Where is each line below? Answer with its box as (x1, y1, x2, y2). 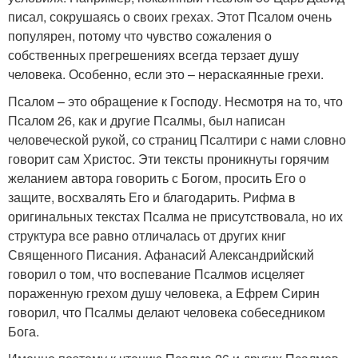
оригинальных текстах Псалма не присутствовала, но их (8, 206, 343, 225)
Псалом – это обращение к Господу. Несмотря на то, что (8, 91, 343, 110)
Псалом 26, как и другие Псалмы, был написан (8, 110, 285, 129)
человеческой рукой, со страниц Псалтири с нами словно (8, 129, 346, 149)
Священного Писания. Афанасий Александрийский (8, 245, 314, 264)
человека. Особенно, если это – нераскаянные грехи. (8, 64, 324, 83)
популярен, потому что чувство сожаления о (8, 26, 272, 45)
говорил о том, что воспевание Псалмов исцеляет (8, 264, 304, 283)
